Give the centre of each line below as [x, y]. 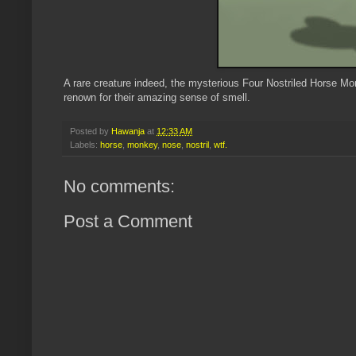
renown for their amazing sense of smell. [157, 98]
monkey [142, 145]
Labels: [85, 145]
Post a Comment [128, 222]
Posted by [91, 132]
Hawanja [128, 132]
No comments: [119, 187]
